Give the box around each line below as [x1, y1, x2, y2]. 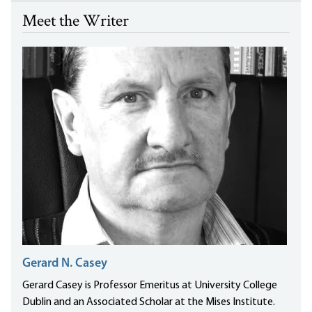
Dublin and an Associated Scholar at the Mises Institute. [22, 297, 275, 309]
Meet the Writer [22, 10, 129, 35]
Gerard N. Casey [22, 257, 107, 271]
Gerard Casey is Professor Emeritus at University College [22, 280, 277, 292]
